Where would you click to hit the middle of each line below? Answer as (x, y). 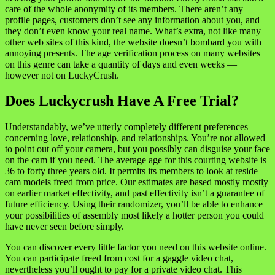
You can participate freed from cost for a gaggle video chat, (119, 258)
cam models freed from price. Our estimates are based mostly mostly (137, 182)
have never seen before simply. (64, 227)
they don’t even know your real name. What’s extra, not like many (133, 31)
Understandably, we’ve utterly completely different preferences (126, 127)
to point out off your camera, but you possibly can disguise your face (137, 149)
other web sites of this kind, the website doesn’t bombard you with (133, 42)
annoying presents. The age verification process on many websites (133, 53)
